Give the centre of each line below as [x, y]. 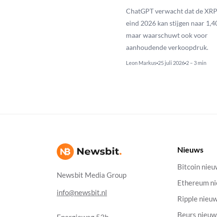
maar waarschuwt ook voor [167, 35]
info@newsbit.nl [82, 193]
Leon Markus [141, 63]
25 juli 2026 [171, 63]
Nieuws [191, 149]
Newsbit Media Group [92, 175]
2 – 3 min [196, 63]
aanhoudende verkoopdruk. [167, 47]
